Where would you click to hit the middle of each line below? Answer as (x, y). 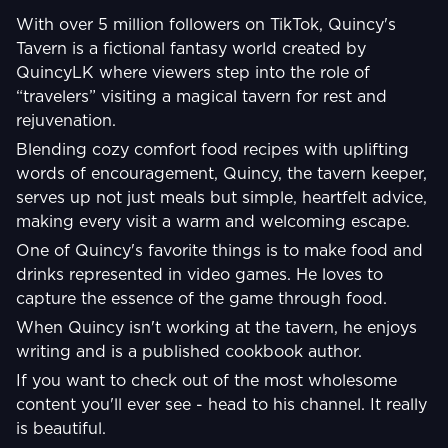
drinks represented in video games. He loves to (199, 275)
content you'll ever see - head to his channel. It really (221, 405)
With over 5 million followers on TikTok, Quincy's (206, 25)
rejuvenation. (66, 121)
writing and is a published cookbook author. (189, 352)
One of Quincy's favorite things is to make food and (219, 251)
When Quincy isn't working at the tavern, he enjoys (216, 328)
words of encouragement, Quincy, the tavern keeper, (221, 174)
